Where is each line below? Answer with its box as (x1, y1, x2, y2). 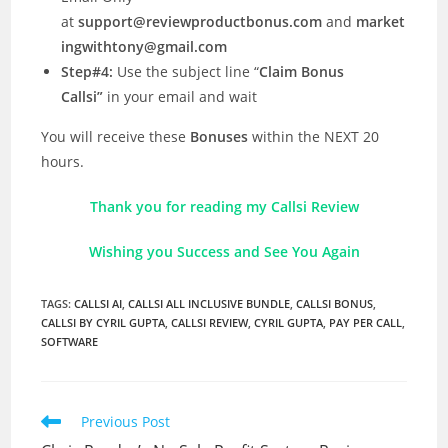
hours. (41, 151, 85, 171)
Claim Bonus (259, 61, 345, 81)
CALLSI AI (74, 295, 123, 311)
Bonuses (190, 126, 253, 146)
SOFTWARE (41, 333, 99, 349)
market (356, 11, 406, 31)
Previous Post (81, 411, 171, 431)
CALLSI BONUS (296, 295, 374, 311)
